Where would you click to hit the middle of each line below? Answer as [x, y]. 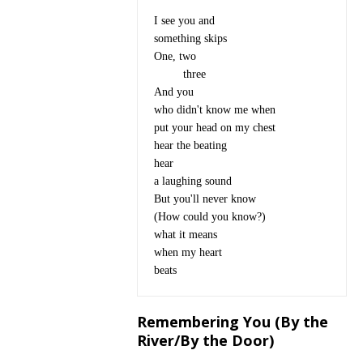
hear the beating [190, 145]
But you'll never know [206, 199]
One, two [175, 56]
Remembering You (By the [232, 322]
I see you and [184, 21]
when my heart [188, 252]
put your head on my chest [214, 128]
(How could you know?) [209, 217]
